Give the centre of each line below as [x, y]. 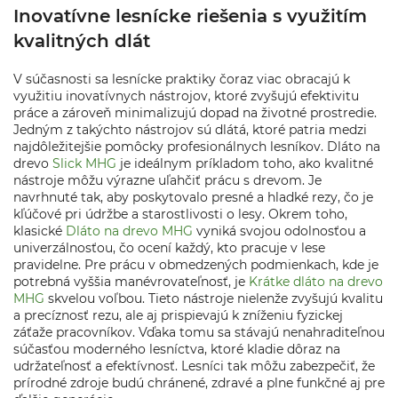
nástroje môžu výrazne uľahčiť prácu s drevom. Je [167, 180]
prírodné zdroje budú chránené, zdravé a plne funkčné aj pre [199, 383]
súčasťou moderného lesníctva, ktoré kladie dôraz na [177, 349]
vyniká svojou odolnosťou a [279, 231]
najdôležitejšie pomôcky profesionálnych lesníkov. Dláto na [197, 147]
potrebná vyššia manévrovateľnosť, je [131, 282]
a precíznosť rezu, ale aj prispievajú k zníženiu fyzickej [178, 315]
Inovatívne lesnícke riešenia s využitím [190, 16]
